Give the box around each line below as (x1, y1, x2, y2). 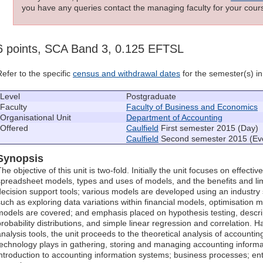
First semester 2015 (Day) (159, 123, 258, 133)
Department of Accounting (126, 113, 222, 123)
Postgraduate (126, 92, 176, 102)
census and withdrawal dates (73, 69, 180, 79)
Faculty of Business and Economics (126, 102, 258, 112)
